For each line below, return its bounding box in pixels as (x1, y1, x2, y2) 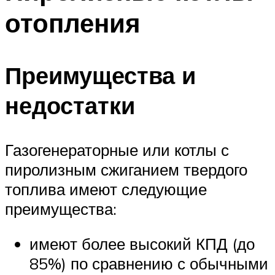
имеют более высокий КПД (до (29, 234, 255, 254)
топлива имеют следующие (5, 179, 207, 199)
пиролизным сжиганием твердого (5, 159, 247, 179)
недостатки (5, 90, 135, 120)
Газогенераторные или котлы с (5, 139, 229, 160)
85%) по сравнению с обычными (29, 254, 268, 274)
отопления (5, 7, 141, 39)
